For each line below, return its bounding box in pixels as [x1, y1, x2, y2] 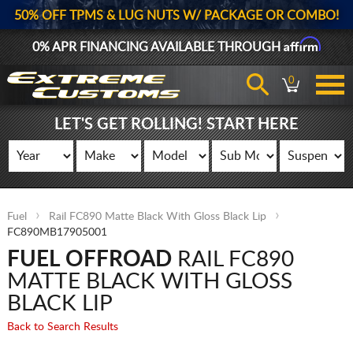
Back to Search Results [6, 321, 118, 333]
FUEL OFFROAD [6, 248, 172, 270]
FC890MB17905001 [6, 227, 107, 238]
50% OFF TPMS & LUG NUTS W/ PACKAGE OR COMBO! [14, 9, 339, 22]
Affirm [284, 36, 321, 52]
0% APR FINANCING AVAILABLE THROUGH [32, 41, 284, 54]
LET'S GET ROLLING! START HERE [54, 117, 299, 132]
